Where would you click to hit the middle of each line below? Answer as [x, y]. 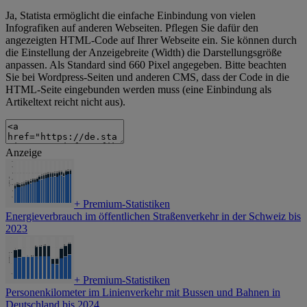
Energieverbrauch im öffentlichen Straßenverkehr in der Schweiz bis [153, 217]
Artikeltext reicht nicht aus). [65, 102]
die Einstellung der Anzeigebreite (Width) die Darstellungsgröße [144, 53]
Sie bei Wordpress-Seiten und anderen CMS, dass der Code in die [147, 77]
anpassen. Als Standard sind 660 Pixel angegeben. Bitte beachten [146, 65]
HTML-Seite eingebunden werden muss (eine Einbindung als [138, 90]
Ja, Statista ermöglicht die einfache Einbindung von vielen [131, 16]
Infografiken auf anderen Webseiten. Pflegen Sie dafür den [132, 28]
